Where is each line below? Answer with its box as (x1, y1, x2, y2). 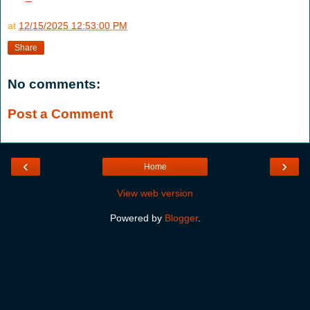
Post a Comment (8, 107, 113, 122)
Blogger (164, 212, 198, 224)
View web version (117, 187, 193, 199)
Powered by (109, 212, 165, 224)
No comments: (8, 76, 100, 91)
